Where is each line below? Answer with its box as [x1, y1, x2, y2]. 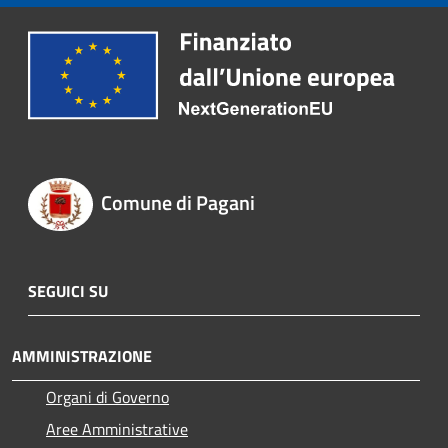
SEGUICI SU [28, 279, 108, 304]
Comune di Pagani [100, 187, 255, 219]
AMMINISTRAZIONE [12, 344, 152, 369]
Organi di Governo [46, 385, 169, 410]
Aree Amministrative [46, 417, 188, 442]
